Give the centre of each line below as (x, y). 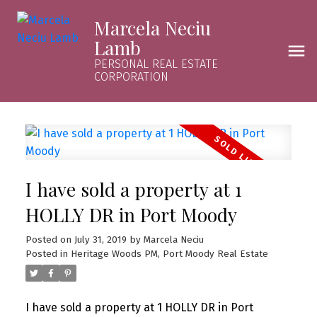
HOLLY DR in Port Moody (131, 214)
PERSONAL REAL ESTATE (156, 64)
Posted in (46, 254)
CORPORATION (131, 77)
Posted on (50, 240)
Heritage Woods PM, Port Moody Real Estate (169, 254)
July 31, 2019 (100, 240)
